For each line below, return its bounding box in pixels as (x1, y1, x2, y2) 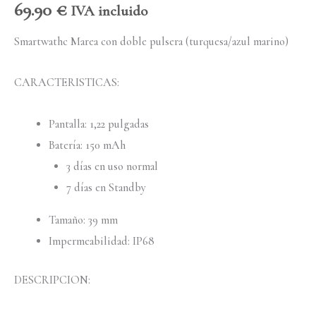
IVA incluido (71, 2, 147, 20)
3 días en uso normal (66, 159, 158, 174)
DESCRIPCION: (14, 272, 90, 287)
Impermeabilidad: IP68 (49, 234, 155, 249)
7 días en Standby (66, 180, 146, 195)
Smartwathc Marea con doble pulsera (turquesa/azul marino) (14, 34, 288, 49)
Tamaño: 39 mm (49, 213, 119, 228)
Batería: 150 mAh (49, 138, 126, 152)
